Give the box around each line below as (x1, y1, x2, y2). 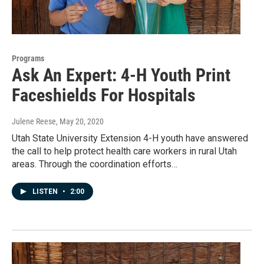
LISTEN (32, 187, 60, 196)
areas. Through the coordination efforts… (12, 159, 177, 170)
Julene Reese (12, 117, 56, 127)
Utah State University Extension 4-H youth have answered (12, 133, 248, 144)
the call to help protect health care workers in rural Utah (12, 146, 237, 157)
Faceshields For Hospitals (12, 85, 196, 106)
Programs (12, 54, 44, 64)
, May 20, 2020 (56, 117, 104, 127)
